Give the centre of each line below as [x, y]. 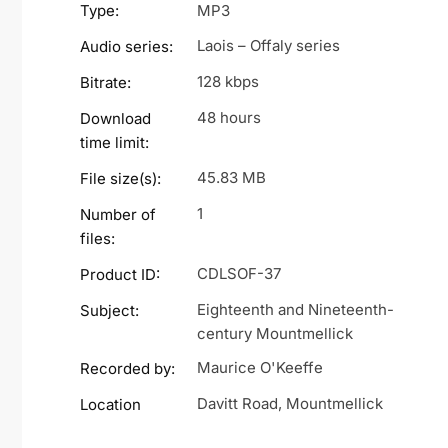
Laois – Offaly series [269, 46]
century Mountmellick [275, 334]
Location [111, 405]
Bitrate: [106, 83]
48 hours [229, 118]
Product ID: [120, 275]
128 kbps [228, 82]
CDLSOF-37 [239, 274]
